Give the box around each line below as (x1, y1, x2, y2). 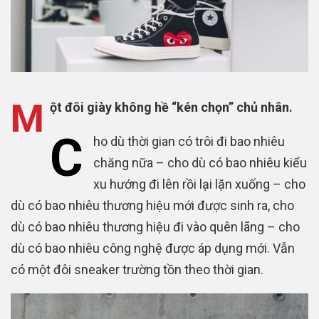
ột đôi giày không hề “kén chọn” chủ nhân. (50, 100, 293, 115)
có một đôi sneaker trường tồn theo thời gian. (11, 262, 263, 278)
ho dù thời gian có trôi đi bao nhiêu (93, 134, 286, 150)
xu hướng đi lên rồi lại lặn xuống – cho (93, 177, 306, 192)
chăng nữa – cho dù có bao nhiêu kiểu (93, 155, 308, 171)
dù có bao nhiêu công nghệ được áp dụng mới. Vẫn (11, 241, 295, 256)
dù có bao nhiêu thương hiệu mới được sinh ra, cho (11, 198, 294, 214)
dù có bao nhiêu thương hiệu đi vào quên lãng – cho (11, 219, 300, 235)
